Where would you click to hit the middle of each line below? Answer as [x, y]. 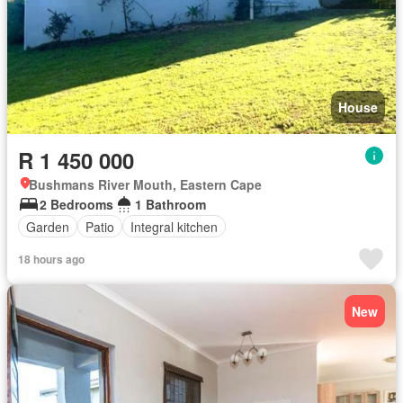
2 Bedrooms [76, 204]
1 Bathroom [170, 204]
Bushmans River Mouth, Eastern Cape [145, 184]
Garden [48, 226]
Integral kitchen [174, 226]
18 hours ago [51, 259]
